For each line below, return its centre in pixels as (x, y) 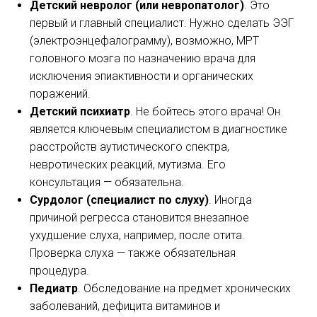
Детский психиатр (80, 111)
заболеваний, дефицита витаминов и (125, 306)
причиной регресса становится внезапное (140, 218)
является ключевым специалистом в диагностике (159, 129)
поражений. (60, 94)
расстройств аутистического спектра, (130, 147)
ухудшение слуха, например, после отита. (138, 235)
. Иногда (231, 200)
